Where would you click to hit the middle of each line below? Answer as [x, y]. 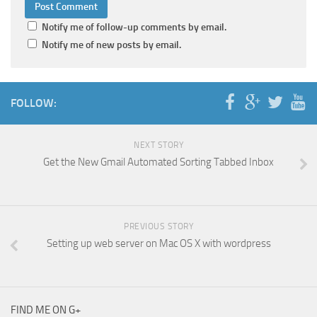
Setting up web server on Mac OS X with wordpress [158, 244]
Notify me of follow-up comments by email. [134, 28]
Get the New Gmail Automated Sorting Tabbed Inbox [158, 162]
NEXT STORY [158, 145]
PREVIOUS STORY [158, 227]
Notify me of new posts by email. [111, 45]
